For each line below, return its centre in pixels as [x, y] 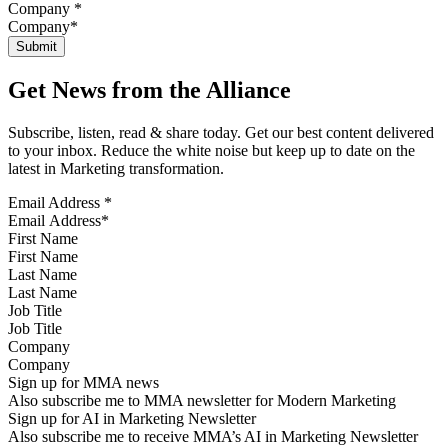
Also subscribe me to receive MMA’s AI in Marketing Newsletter [213, 436]
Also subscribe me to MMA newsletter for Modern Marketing [202, 400]
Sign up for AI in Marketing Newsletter [132, 418]
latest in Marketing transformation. [116, 168]
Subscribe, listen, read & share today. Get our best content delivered [221, 132]
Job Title [35, 310]
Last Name [42, 274]
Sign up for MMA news [83, 382]
